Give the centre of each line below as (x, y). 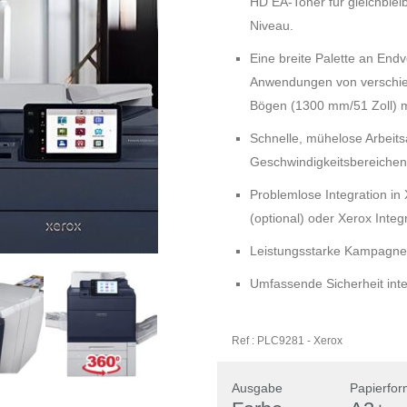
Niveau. (272, 25)
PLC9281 (281, 340)
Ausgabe (257, 388)
